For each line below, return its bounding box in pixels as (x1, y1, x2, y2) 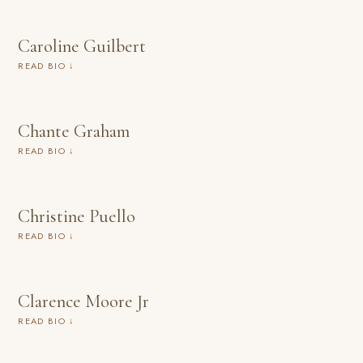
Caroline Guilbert (18, 35, 147, 57)
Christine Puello (18, 205, 136, 227)
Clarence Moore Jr (18, 290, 150, 312)
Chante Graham (18, 120, 130, 142)
